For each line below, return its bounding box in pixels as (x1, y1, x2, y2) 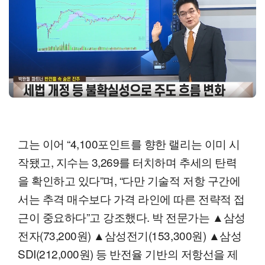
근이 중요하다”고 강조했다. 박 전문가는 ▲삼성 (18, 209, 245, 225)
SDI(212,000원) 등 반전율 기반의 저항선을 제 (18, 245, 238, 262)
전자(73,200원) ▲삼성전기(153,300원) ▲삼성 (18, 227, 242, 244)
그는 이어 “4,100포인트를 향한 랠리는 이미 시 (18, 135, 240, 152)
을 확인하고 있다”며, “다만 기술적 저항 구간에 (18, 172, 241, 189)
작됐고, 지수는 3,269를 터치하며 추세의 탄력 (18, 154, 237, 170)
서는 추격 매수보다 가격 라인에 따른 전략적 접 (18, 190, 245, 207)
